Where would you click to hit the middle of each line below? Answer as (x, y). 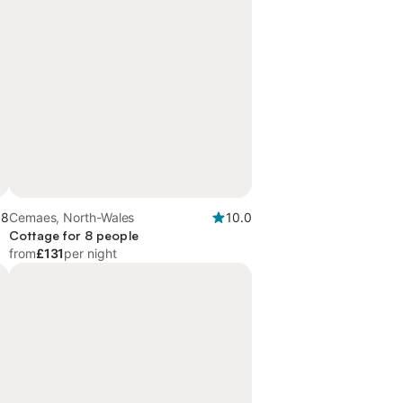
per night (90, 253)
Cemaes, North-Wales (72, 217)
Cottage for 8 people (74, 235)
